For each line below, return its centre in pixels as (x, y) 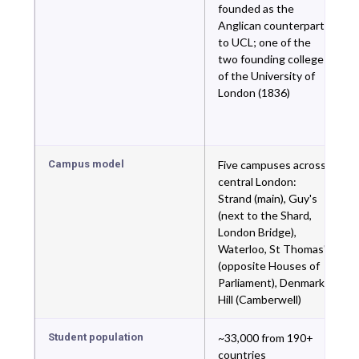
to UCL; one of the (264, 42)
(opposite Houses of (269, 266)
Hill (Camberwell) (260, 299)
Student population (96, 337)
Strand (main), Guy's (268, 198)
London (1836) (254, 93)
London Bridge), (257, 232)
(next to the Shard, (265, 215)
